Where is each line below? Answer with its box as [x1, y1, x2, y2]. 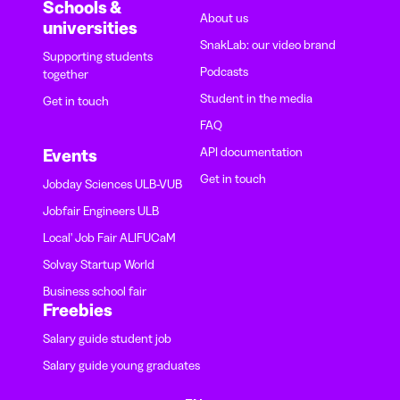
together [43, 65, 88, 82]
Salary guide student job [43, 329, 171, 346]
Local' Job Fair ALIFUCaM [43, 229, 176, 246]
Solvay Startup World [43, 255, 154, 272]
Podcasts [200, 62, 248, 79]
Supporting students [43, 47, 153, 64]
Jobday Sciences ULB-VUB [43, 175, 182, 192]
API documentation [200, 143, 303, 160]
